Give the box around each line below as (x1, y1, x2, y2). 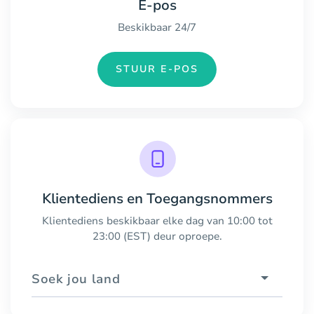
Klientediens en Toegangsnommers (41, 189, 273, 208)
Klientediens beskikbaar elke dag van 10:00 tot (41, 213, 273, 228)
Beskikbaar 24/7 (118, 20, 196, 34)
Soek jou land (32, 270, 121, 287)
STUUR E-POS (116, 62, 198, 76)
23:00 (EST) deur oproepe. (92, 228, 222, 243)
